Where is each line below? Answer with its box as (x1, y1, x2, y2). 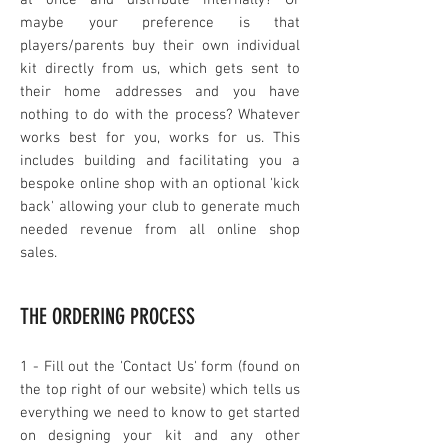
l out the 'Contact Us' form (59, 358, 234, 377)
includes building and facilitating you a (20, 152, 300, 171)
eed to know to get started (124, 404, 301, 423)
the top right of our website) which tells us (20, 381, 300, 400)
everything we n (20, 404, 125, 423)
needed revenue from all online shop (20, 221, 300, 240)
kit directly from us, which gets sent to (20, 60, 300, 79)
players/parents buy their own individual (20, 37, 300, 56)
